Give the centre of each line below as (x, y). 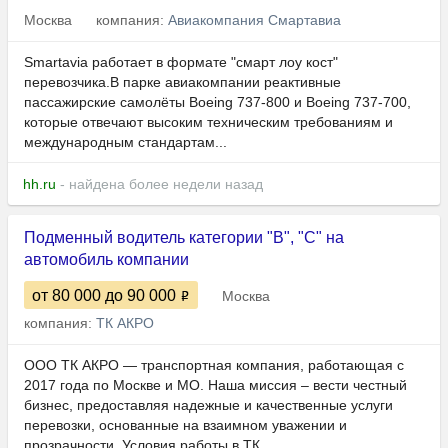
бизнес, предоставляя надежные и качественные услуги (208, 405)
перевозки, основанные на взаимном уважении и (185, 425)
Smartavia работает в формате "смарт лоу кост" (181, 62)
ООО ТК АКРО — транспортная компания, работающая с (214, 365)
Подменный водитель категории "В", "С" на (184, 238)
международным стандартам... (125, 142)
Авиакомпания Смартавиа (254, 20)
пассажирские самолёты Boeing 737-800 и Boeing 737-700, (217, 102)
